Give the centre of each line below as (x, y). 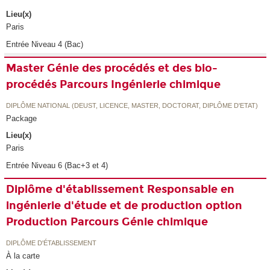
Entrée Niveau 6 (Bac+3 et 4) (57, 166)
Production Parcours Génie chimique (107, 222)
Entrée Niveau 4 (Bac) (45, 45)
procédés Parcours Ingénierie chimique (114, 85)
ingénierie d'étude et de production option (124, 206)
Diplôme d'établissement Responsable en (121, 190)
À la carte (23, 256)
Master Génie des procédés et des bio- (112, 68)
